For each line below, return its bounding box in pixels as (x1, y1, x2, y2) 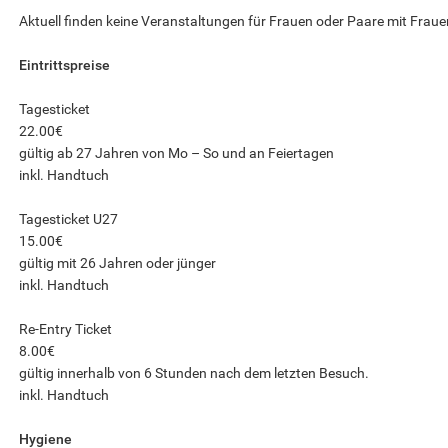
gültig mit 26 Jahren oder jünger (18, 255, 216, 271)
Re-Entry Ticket (18, 321, 112, 337)
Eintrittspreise (18, 57, 110, 73)
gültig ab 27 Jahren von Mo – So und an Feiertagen (18, 145, 334, 161)
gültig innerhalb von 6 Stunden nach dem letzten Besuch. (18, 365, 369, 381)
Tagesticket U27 (18, 211, 118, 227)
